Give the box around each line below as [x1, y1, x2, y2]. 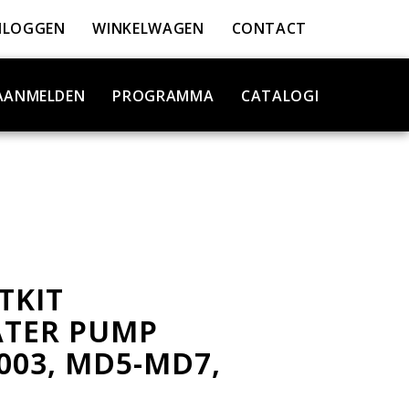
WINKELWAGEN [92, 18, 204, 38]
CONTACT [231, 18, 307, 38]
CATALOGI [241, 86, 320, 106]
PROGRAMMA [112, 86, 215, 106]
